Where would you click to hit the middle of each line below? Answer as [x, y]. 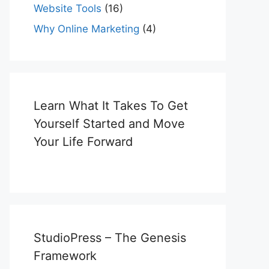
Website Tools [68, 8]
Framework [65, 255]
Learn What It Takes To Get [111, 105]
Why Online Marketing [86, 29]
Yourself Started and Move [109, 123]
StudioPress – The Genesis [110, 237]
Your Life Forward [83, 141]
